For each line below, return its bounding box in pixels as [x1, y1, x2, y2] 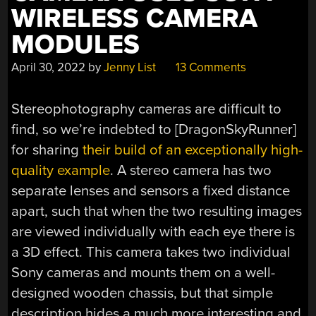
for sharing [11, 140, 83, 159]
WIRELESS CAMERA [11, 3, 258, 35]
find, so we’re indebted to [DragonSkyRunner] [11, 120, 297, 138]
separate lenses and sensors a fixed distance [11, 181, 291, 200]
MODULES [11, 29, 140, 61]
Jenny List [104, 60, 157, 75]
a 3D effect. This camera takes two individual [11, 243, 291, 261]
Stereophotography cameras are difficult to [11, 99, 282, 118]
